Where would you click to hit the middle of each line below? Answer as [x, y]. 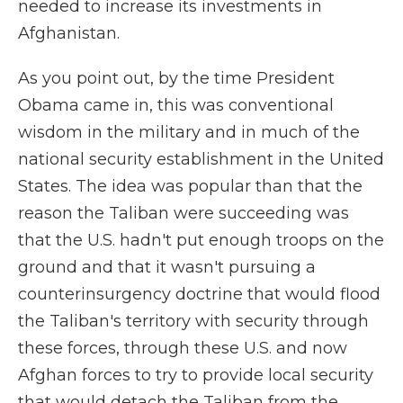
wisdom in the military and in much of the [189, 132]
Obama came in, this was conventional [176, 105]
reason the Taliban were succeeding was [184, 213]
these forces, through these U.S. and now [183, 348]
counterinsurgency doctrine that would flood [199, 294]
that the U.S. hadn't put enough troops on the [201, 240]
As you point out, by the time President [176, 78]
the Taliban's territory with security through [193, 321]
